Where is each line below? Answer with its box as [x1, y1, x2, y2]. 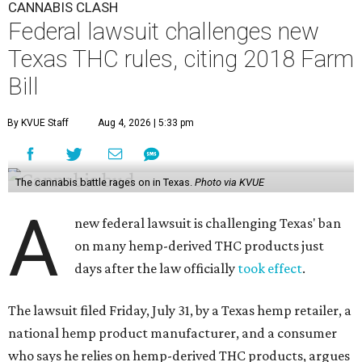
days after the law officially [74, 260, 238, 277]
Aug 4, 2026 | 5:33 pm [98, 117, 194, 129]
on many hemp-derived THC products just [74, 238, 325, 255]
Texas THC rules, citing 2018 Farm [8, 45, 354, 74]
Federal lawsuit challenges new [8, 18, 319, 46]
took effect [238, 260, 303, 277]
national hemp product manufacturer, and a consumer [8, 325, 337, 342]
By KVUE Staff [7, 117, 69, 129]
